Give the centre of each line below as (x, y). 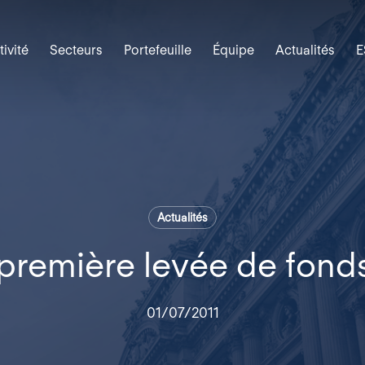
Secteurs (76, 50)
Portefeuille (157, 50)
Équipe (233, 50)
